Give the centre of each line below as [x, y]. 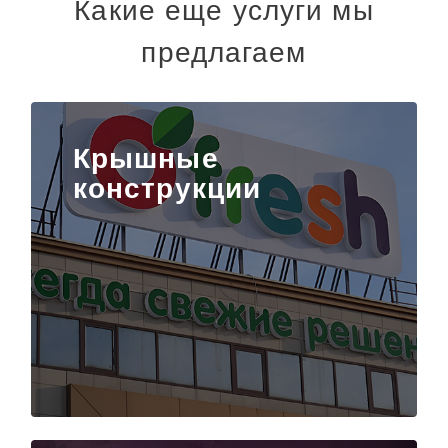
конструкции [167, 189]
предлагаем [224, 53]
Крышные [145, 159]
